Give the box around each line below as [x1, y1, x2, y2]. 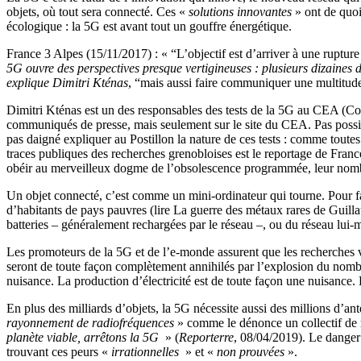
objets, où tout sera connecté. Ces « [6, 4, 189, 19]
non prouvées [217, 344, 284, 359]
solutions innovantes [189, 4, 292, 19]
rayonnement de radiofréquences [6, 315, 174, 330]
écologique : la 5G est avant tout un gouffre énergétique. [6, 19, 292, 33]
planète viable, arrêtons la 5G [6, 330, 162, 344]
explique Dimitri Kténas [6, 75, 128, 89]
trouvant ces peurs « [6, 344, 111, 359]
